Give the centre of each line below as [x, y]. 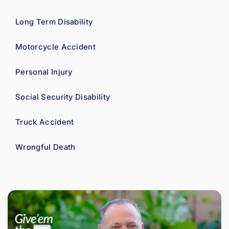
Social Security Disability [63, 97]
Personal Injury [44, 72]
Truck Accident [45, 122]
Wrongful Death [45, 147]
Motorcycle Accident [56, 47]
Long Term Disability [54, 21]
